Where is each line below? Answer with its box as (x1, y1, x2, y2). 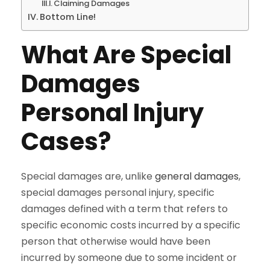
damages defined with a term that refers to (21, 201, 228, 216)
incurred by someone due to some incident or (21, 250, 237, 265)
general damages (155, 169, 239, 183)
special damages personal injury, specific (21, 185, 215, 199)
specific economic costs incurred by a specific (21, 218, 240, 232)
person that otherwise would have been (21, 234, 210, 248)
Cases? (21, 124, 111, 159)
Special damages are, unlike (21, 169, 155, 183)
